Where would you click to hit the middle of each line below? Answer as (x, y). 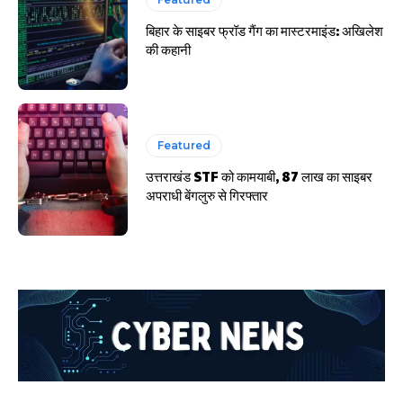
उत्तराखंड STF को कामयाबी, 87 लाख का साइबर (260, 176)
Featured (184, 146)
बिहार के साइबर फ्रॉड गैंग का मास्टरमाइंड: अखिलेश (265, 31)
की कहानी (169, 49)
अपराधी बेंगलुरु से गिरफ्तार (207, 195)
